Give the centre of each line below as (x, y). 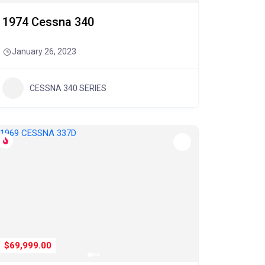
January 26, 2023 (44, 51)
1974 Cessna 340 (48, 22)
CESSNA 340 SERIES (68, 88)
